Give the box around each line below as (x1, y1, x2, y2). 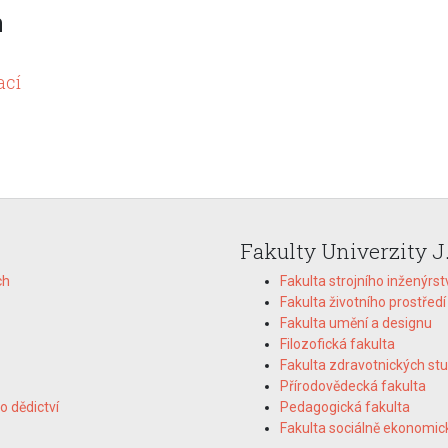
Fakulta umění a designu (280, 315, 432, 332)
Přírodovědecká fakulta (280, 378, 426, 395)
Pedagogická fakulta (280, 399, 410, 416)
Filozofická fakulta (280, 336, 395, 353)
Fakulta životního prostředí (280, 294, 446, 311)
